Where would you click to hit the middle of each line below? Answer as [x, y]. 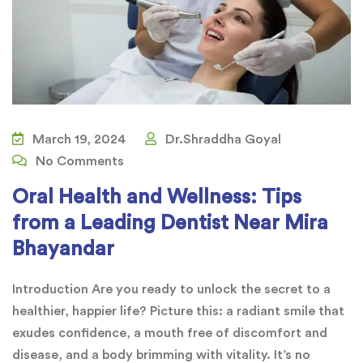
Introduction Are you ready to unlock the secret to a [171, 289]
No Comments [78, 161]
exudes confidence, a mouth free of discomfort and [170, 333]
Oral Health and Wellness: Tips [157, 197]
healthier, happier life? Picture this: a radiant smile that [178, 311]
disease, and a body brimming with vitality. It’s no [161, 354]
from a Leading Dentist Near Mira [170, 223]
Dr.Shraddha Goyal [222, 139]
